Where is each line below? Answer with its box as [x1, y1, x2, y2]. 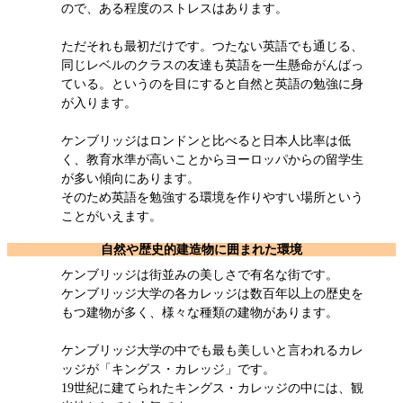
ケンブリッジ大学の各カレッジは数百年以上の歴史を [61, 286, 363, 300]
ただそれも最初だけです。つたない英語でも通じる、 [61, 39, 363, 53]
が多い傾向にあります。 [61, 171, 200, 185]
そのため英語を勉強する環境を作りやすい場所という [61, 190, 363, 204]
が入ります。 [61, 95, 137, 110]
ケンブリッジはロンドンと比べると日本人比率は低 [61, 133, 351, 148]
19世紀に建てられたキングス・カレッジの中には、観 [61, 381, 363, 395]
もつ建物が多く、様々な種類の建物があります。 [61, 305, 338, 319]
